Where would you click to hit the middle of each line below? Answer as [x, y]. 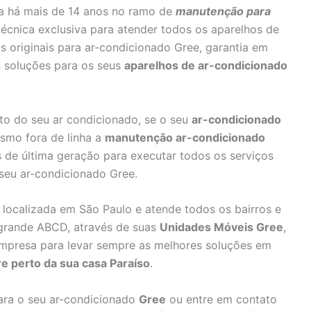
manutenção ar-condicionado [185, 137]
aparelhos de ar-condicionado [206, 66]
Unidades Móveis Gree [221, 227]
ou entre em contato [221, 299]
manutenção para [223, 11]
